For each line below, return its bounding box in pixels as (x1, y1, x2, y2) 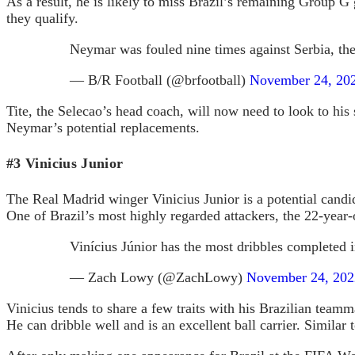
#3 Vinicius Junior (6, 155, 124, 171)
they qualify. (6, 10, 78, 26)
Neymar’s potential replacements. (6, 119, 200, 136)
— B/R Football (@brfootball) (70, 71, 250, 88)
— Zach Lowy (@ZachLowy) (70, 269, 246, 285)
